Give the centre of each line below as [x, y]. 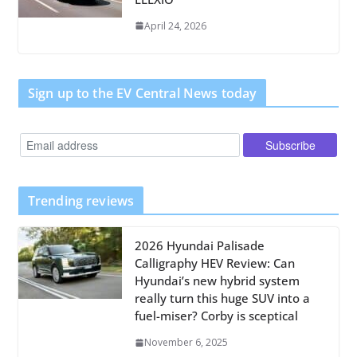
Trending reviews [81, 201]
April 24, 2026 [175, 25]
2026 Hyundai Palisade [199, 246]
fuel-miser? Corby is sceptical [216, 316]
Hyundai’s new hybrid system [217, 281]
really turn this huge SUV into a [222, 298]
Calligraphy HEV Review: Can [214, 263]
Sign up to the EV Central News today [142, 93]
